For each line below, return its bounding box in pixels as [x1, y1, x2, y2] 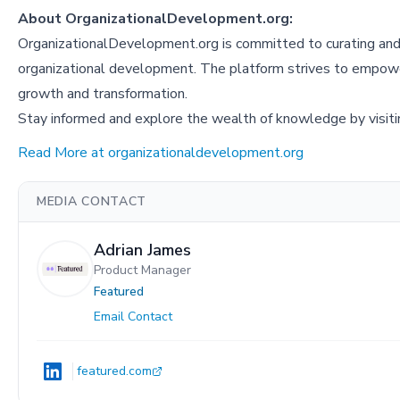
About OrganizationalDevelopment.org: [18, 9, 293, 29]
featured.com [77, 362, 152, 380]
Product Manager [94, 262, 191, 279]
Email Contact [94, 308, 172, 326]
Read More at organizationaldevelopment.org [18, 143, 304, 163]
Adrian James [94, 239, 191, 262]
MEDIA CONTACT [37, 193, 147, 211]
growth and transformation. [18, 84, 187, 104]
